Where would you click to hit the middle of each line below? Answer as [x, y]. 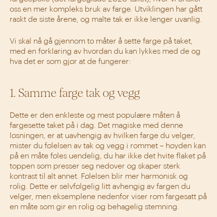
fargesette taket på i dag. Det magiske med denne [96, 125]
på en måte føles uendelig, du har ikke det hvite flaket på [108, 156]
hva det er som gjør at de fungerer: [70, 61]
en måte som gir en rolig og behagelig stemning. [94, 207]
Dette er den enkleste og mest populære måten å [95, 115]
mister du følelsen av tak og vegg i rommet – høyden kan [108, 146]
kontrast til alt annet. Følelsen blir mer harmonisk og [99, 176]
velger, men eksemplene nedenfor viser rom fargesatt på [108, 196]
